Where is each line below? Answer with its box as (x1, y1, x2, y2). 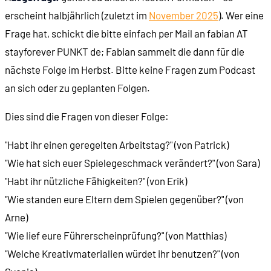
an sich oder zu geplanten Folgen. (5, 82, 150, 94)
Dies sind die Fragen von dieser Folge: (5, 110, 169, 123)
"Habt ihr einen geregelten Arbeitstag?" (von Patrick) (5, 139, 229, 151)
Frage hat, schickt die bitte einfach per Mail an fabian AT (5, 27, 248, 40)
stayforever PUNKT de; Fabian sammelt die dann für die (5, 45, 244, 58)
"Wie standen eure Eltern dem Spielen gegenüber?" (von (5, 193, 244, 206)
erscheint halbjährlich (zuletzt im (5, 9, 149, 22)
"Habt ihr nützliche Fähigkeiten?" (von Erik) (5, 175, 187, 188)
